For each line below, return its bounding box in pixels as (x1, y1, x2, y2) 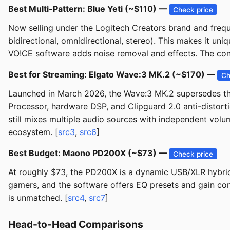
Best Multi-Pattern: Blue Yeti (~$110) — (8, 4, 169, 14)
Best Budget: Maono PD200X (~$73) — (8, 148, 169, 159)
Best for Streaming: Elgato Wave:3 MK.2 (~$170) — (8, 69, 217, 80)
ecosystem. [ (8, 127, 58, 138)
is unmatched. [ (8, 193, 68, 203)
